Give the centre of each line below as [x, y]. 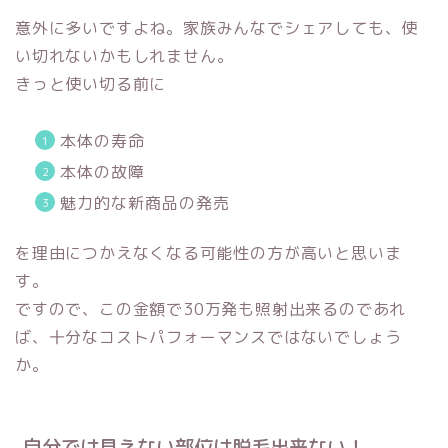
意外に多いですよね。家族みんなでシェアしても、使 [217, 27]
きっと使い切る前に [91, 83]
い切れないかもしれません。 [124, 55]
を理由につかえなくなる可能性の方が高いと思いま [208, 252]
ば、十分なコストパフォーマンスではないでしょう [208, 336]
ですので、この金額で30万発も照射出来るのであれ [211, 308]
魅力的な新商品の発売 [145, 202]
